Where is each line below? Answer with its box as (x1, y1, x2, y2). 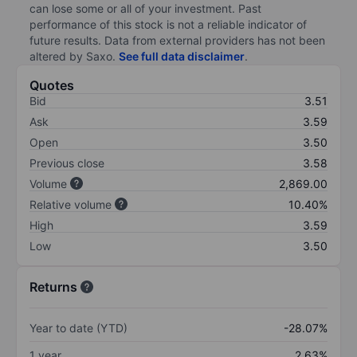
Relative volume (29, 197, 112, 211)
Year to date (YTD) (29, 320, 127, 335)
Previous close (29, 155, 104, 170)
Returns (29, 278, 77, 295)
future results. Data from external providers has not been (29, 33, 325, 47)
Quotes (29, 76, 74, 93)
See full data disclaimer (119, 49, 245, 63)
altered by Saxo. (29, 49, 119, 63)
